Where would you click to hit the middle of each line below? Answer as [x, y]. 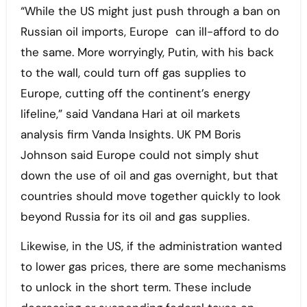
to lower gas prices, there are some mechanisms [153, 267]
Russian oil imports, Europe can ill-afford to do [149, 32]
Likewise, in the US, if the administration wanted [151, 246]
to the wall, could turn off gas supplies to [133, 73]
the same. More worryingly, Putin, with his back [147, 52]
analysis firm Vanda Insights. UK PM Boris [131, 135]
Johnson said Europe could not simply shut [139, 155]
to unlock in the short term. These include [136, 287]
